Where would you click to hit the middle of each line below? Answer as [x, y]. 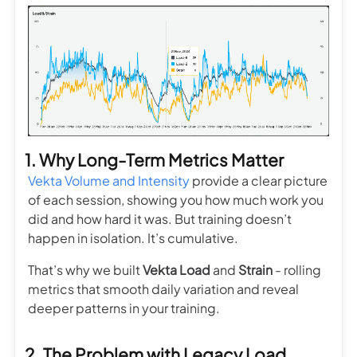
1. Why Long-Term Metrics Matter [154, 159]
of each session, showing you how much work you [176, 199]
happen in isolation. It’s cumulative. [133, 237]
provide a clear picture [259, 180]
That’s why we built [85, 269]
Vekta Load [177, 269]
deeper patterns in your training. [124, 308]
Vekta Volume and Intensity [109, 180]
